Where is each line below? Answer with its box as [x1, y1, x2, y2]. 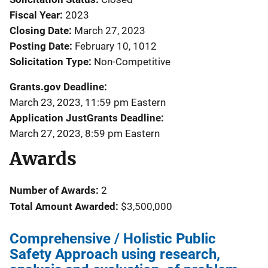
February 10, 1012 [75, 40, 157, 52]
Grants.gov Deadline [10, 81, 104, 93]
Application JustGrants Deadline [10, 112, 161, 124]
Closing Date [10, 25, 69, 36]
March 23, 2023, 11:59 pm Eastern [10, 96, 166, 108]
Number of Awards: [10, 184, 99, 196]
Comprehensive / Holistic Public [10, 230, 216, 247]
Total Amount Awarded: [10, 200, 118, 212]
